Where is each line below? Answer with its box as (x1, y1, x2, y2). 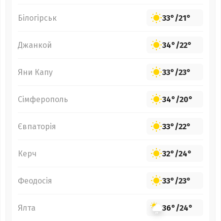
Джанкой (18, 40, 52, 50)
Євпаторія (18, 121, 56, 131)
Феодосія (18, 176, 52, 185)
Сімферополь (18, 94, 68, 104)
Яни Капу (18, 67, 53, 77)
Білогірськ (18, 13, 57, 23)
